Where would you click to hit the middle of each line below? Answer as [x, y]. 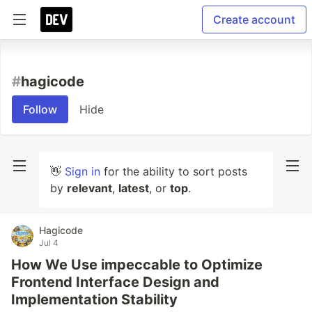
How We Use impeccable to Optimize [137, 265]
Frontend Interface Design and [115, 282]
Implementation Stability [94, 299]
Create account [254, 19]
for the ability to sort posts [174, 171]
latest [134, 188]
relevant [89, 188]
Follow [40, 109]
